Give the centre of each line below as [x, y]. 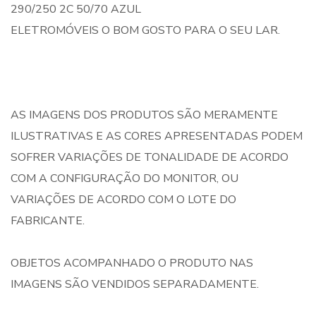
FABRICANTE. [48, 221]
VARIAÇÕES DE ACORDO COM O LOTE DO [123, 200]
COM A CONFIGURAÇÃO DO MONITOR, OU [124, 178]
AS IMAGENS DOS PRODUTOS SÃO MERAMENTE [144, 115]
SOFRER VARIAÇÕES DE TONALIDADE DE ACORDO [150, 157]
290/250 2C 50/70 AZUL [76, 9]
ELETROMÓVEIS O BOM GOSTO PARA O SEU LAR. [145, 30]
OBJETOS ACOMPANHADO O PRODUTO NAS [132, 263]
